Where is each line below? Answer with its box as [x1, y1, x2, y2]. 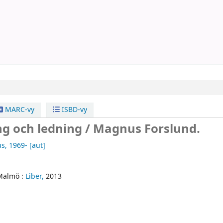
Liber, [25, 171, 44, 182]
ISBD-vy [60, 105, 88, 115]
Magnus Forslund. [93, 120, 201, 138]
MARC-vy [2, 105, 34, 115]
